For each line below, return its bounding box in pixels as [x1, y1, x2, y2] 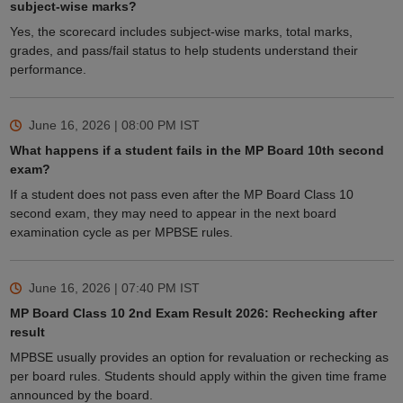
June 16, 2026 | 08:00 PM [28, 118, 176, 133]
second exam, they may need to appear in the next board [9, 206, 336, 221]
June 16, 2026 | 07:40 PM [28, 281, 176, 296]
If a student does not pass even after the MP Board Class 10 [9, 187, 354, 202]
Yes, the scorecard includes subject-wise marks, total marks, [9, 24, 353, 40]
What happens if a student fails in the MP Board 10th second [9, 143, 384, 158]
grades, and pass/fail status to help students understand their [9, 43, 358, 58]
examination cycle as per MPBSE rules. [9, 225, 233, 240]
